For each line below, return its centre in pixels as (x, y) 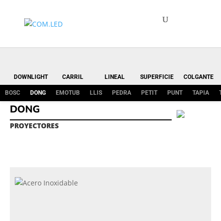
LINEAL (115, 77)
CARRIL (73, 77)
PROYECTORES (34, 126)
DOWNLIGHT (31, 77)
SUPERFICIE (157, 77)
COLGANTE (199, 77)
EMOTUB (68, 93)
